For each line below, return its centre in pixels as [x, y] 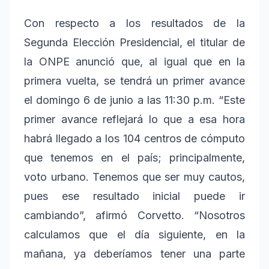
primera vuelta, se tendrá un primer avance [134, 81]
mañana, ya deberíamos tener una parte [134, 254]
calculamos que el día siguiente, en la [134, 235]
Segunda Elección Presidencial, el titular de [134, 43]
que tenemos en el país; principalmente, [134, 158]
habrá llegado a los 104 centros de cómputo [134, 139]
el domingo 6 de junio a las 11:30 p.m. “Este [134, 100]
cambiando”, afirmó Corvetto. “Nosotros [134, 216]
